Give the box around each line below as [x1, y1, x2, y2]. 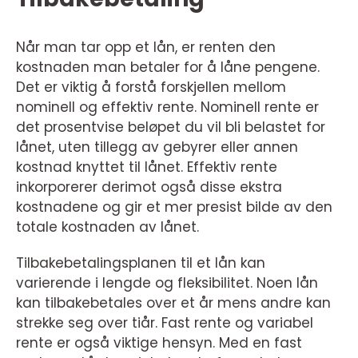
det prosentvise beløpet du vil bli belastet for [16, 117, 325, 137]
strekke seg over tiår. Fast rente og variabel [16, 313, 313, 332]
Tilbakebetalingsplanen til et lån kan [16, 253, 265, 272]
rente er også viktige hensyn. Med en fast [16, 333, 302, 352]
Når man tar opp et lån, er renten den [16, 38, 276, 57]
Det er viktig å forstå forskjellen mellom [16, 78, 286, 97]
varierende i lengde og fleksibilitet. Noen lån [16, 273, 318, 292]
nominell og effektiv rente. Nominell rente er [16, 97, 319, 117]
